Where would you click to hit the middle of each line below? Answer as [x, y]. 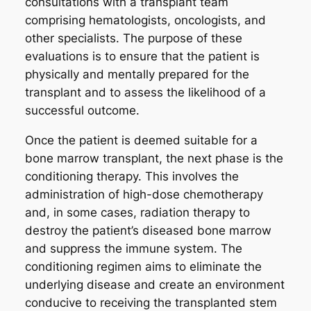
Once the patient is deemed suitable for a [141, 140]
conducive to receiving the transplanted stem [151, 302]
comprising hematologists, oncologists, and [145, 20]
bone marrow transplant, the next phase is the [154, 158]
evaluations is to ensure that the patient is [142, 56]
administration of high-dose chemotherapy [144, 194]
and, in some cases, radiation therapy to [137, 212]
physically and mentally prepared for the [137, 74]
